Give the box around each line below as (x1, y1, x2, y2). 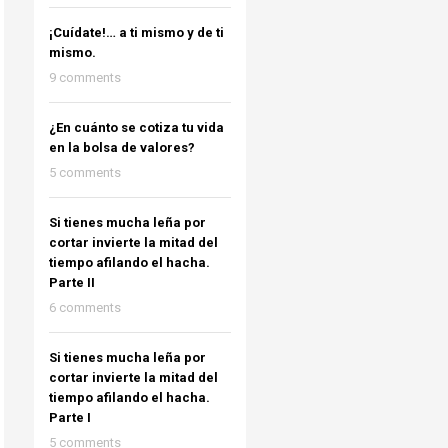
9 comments (48, 70, 121, 85)
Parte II (48, 275, 95, 290)
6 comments (48, 300, 121, 315)
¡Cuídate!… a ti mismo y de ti (48, 25, 224, 40)
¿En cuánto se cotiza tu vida (48, 120, 224, 135)
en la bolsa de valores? (48, 140, 195, 155)
